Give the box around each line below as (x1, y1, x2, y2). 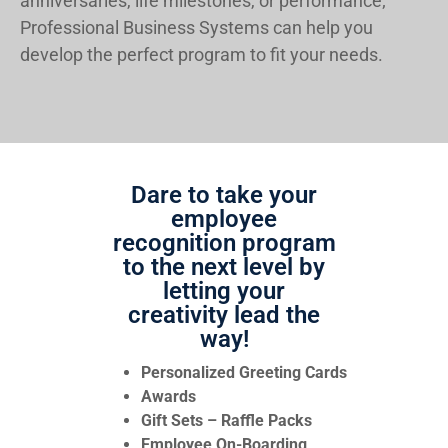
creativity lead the (128, 300, 320, 329)
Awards (141, 386, 196, 406)
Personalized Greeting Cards (141, 362, 347, 382)
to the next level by (123, 252, 325, 281)
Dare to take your (131, 180, 317, 209)
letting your (163, 276, 285, 305)
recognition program (112, 228, 336, 257)
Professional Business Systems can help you (20, 17, 373, 39)
